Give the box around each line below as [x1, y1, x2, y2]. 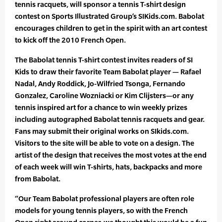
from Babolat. [15, 174, 60, 183]
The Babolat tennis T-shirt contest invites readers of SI [15, 55, 193, 64]
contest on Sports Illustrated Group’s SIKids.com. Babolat [15, 12, 204, 21]
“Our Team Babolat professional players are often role [15, 194, 194, 203]
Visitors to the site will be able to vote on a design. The [15, 139, 194, 148]
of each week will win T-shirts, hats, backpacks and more [15, 163, 202, 171]
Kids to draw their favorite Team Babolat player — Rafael [15, 67, 201, 76]
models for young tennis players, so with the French [15, 206, 188, 215]
